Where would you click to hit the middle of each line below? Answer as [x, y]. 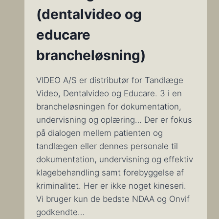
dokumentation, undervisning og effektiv [114, 159]
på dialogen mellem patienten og [99, 133]
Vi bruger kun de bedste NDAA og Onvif [113, 199]
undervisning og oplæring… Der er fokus [114, 120]
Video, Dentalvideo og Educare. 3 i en [109, 93]
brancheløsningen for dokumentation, [109, 106]
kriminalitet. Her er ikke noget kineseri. [111, 186]
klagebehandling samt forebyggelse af [110, 172]
